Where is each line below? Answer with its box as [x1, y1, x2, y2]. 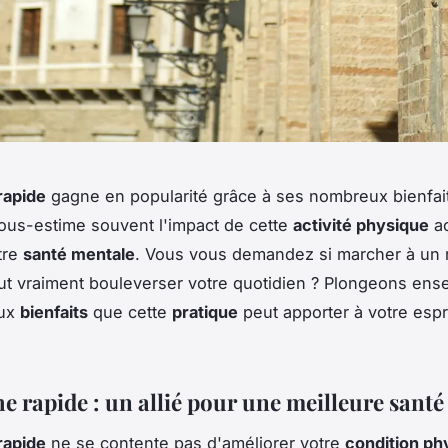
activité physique [293, 214, 429, 235]
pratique [172, 301, 238, 322]
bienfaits [20, 301, 88, 322]
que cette [88, 301, 172, 322]
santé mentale [23, 243, 135, 264]
